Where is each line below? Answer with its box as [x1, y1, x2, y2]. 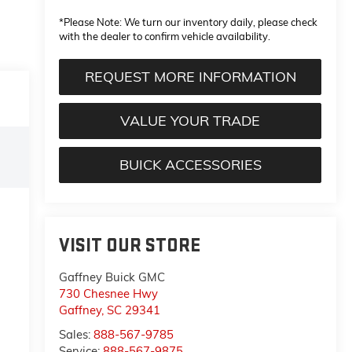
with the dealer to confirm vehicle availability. [59, 30, 271, 43]
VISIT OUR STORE [59, 234, 201, 258]
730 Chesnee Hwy [59, 286, 159, 302]
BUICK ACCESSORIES [119, 156, 262, 174]
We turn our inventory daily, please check [122, 16, 318, 29]
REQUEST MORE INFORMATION [84, 68, 296, 86]
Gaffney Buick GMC [59, 269, 166, 285]
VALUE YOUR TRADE [120, 112, 261, 130]
